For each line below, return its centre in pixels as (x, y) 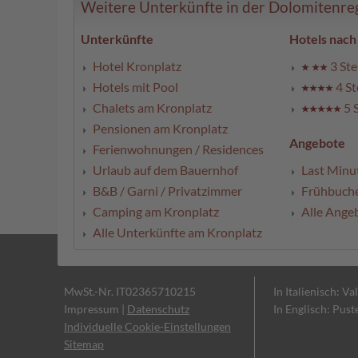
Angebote (317, 143)
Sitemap (84, 344)
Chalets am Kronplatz (152, 108)
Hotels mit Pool (135, 87)
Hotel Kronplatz (137, 66)
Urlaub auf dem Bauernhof (165, 170)
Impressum (91, 309)
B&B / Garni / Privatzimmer (167, 191)
